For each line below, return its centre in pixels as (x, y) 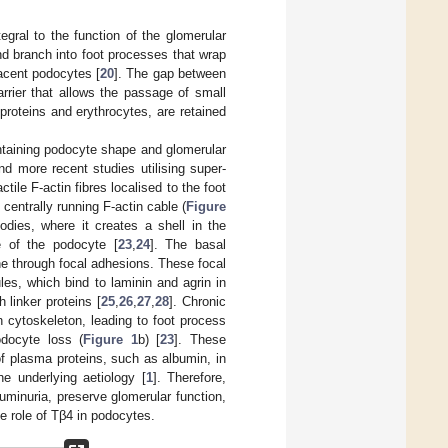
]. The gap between (170, 74)
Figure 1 (110, 340)
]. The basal (188, 245)
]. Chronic (198, 302)
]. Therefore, (189, 378)
